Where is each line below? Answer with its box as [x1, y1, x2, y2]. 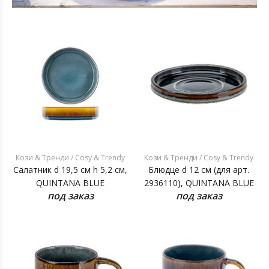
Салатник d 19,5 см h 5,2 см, [13, 164, 127, 175]
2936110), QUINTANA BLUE [144, 177, 254, 189]
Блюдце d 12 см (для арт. [148, 164, 249, 175]
